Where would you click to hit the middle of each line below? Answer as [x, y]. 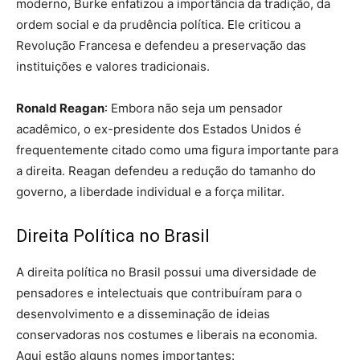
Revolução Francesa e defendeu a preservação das [161, 45]
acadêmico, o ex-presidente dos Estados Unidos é [159, 129]
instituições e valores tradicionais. [113, 66]
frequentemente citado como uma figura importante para [177, 149]
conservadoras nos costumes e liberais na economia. [167, 334]
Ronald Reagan [60, 108]
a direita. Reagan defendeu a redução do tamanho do [166, 170]
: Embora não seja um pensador [194, 108]
